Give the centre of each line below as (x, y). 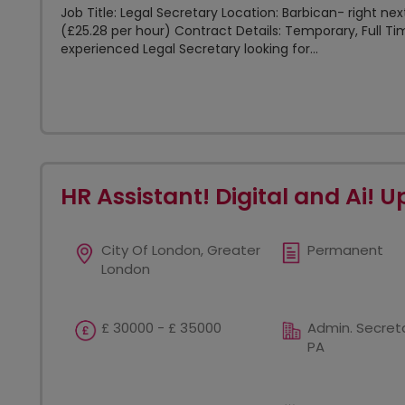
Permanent (345, 250)
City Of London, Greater (181, 250)
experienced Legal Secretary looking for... (189, 49)
